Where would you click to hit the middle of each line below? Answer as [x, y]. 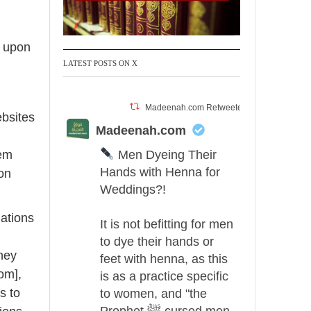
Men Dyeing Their [165, 154]
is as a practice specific [164, 276]
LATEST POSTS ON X [100, 63]
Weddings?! [133, 189]
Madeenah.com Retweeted [196, 107]
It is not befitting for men [167, 224]
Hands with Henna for [160, 172]
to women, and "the [153, 293]
